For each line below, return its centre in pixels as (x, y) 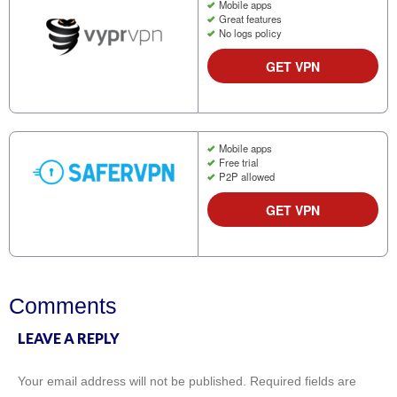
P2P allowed (246, 177)
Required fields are (303, 381)
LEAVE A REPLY (69, 338)
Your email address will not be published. (132, 381)
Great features (250, 19)
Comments (63, 305)
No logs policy (250, 33)
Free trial (238, 163)
